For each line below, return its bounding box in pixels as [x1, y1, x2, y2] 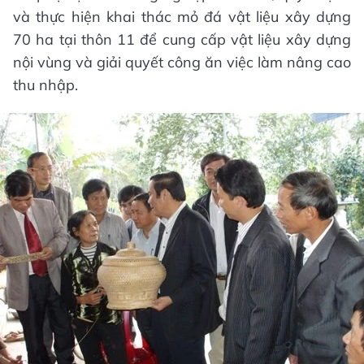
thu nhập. [13, 76, 78, 94]
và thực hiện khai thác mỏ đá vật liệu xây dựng [13, 7, 351, 26]
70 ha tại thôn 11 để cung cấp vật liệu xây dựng [13, 30, 351, 49]
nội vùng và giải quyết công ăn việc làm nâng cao [13, 53, 351, 71]
